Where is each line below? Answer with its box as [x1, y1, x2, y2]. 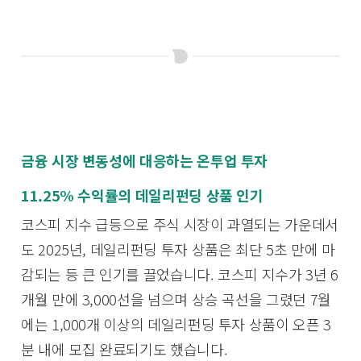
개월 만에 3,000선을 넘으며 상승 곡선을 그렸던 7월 [21, 288, 331, 309]
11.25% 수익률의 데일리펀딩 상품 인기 [21, 184, 263, 205]
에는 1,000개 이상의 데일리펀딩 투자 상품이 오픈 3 [21, 313, 331, 334]
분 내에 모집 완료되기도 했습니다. [21, 338, 228, 359]
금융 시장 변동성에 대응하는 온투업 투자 [21, 150, 268, 172]
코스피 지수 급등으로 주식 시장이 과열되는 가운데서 [21, 213, 338, 234]
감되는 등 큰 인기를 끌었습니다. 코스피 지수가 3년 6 [21, 263, 338, 284]
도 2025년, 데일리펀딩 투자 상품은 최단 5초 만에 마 [21, 238, 335, 259]
